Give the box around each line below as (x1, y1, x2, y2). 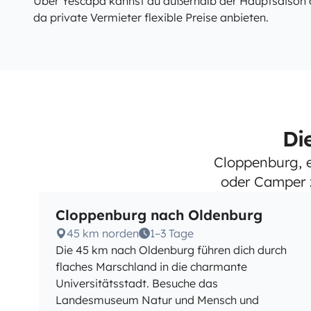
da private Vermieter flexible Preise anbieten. (33, 10, 269, 24)
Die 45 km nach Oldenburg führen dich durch (56, 243, 287, 257)
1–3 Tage (150, 226, 194, 240)
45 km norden (67, 226, 139, 240)
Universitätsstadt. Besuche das (56, 276, 218, 290)
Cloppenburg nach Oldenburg (56, 206, 262, 224)
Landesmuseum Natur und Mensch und (56, 293, 259, 307)
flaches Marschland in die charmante (56, 260, 247, 274)
